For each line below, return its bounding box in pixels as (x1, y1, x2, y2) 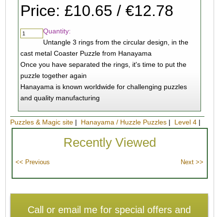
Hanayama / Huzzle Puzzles (81, 118, 167, 126)
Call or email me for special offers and (27, 204, 191, 215)
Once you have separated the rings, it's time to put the (20, 61, 186, 69)
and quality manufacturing (20, 94, 100, 102)
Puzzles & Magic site (10, 118, 74, 126)
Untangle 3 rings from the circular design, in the (43, 38, 188, 46)
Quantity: (43, 27, 71, 35)
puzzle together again (20, 72, 87, 80)
